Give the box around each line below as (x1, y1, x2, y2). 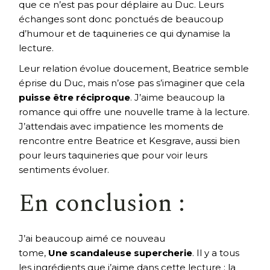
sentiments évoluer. (19, 163, 110, 175)
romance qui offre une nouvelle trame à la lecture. (19, 105, 250, 118)
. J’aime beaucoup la (130, 91, 225, 103)
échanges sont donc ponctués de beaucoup (19, 13, 224, 25)
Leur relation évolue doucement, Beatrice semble (19, 62, 250, 74)
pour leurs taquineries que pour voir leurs (19, 149, 208, 161)
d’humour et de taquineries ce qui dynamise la (19, 27, 231, 39)
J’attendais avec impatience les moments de (19, 120, 224, 132)
